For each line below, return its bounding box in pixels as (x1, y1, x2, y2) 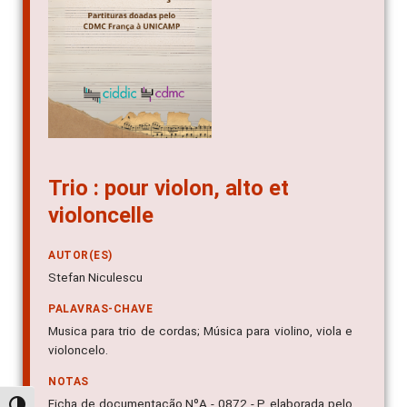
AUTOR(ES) (48, 249, 113, 263)
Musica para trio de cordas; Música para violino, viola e (48, 323, 352, 339)
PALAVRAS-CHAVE (48, 303, 153, 316)
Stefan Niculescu (48, 270, 143, 285)
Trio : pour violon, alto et (48, 175, 289, 202)
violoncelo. (48, 342, 108, 358)
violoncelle (48, 203, 154, 229)
